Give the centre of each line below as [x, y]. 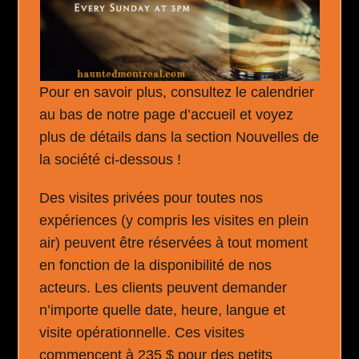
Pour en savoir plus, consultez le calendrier [177, 92]
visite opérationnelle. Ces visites [142, 333]
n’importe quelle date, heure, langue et [163, 310]
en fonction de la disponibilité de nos [156, 265]
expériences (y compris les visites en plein [174, 220]
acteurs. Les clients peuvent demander [163, 288]
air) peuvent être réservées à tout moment [174, 243]
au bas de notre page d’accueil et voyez [167, 115]
